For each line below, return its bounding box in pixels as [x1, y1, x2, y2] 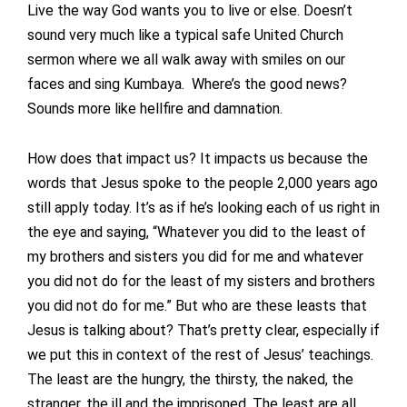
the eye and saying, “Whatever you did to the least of [27, 223, 366, 242]
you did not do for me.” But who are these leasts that [27, 297, 367, 315]
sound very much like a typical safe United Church [27, 26, 343, 45]
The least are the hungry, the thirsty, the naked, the [27, 371, 353, 389]
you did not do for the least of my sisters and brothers [27, 273, 375, 291]
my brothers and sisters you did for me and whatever [27, 248, 363, 266]
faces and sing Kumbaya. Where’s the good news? [27, 75, 347, 94]
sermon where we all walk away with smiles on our [27, 51, 345, 69]
